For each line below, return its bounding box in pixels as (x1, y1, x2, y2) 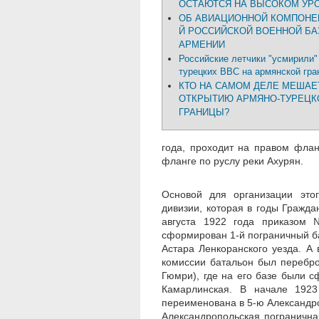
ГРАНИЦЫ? (179, 107, 229, 118)
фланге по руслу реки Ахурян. (162, 155, 303, 167)
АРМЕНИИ (179, 39, 225, 51)
